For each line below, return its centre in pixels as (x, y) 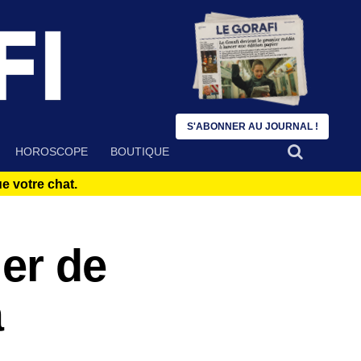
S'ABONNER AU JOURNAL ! (252, 127)
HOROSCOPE (52, 152)
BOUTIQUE (140, 152)
